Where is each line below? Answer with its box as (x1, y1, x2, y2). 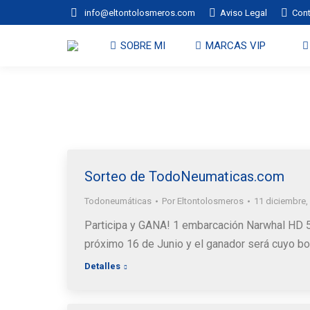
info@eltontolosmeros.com (84, 7, 195, 18)
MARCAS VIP (206, 39, 266, 52)
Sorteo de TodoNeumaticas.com (84, 168, 284, 185)
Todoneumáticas (84, 196, 152, 206)
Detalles (84, 261, 120, 271)
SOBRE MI (120, 39, 166, 52)
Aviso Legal (220, 7, 267, 18)
